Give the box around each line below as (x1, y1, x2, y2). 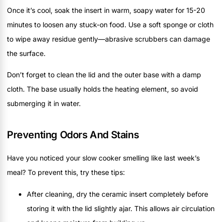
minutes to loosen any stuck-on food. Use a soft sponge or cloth (7, 20, 214, 29)
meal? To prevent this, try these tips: (7, 168, 125, 177)
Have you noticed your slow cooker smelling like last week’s (7, 154, 200, 163)
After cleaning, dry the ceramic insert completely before (27, 189, 208, 198)
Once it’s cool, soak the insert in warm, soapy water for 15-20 (7, 5, 205, 14)
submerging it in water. (7, 99, 81, 108)
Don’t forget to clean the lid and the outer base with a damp (7, 70, 201, 79)
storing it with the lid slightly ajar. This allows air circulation (27, 204, 215, 213)
